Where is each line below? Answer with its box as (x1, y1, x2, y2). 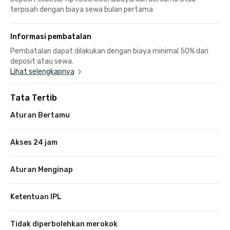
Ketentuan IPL (10, 192, 62, 201)
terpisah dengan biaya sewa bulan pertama (10, 5, 153, 14)
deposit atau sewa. (10, 56, 73, 66)
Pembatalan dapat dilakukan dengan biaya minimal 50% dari (10, 46, 208, 55)
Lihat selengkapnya (10, 67, 74, 76)
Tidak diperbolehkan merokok (10, 219, 118, 228)
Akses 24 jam (10, 138, 57, 147)
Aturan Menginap (10, 165, 73, 174)
